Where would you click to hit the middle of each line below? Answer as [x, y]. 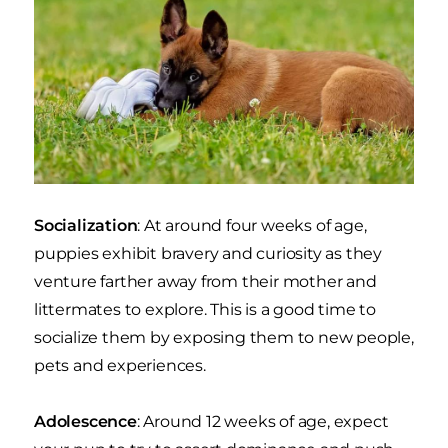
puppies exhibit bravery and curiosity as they [208, 253]
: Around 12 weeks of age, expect [262, 421]
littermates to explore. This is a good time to [205, 309]
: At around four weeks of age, [252, 225]
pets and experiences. [120, 365]
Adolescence [85, 421]
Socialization [86, 225]
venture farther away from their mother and [205, 281]
